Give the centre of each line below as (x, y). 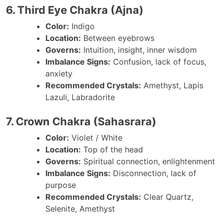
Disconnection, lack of (153, 173)
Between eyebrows (118, 38)
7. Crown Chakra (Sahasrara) (81, 121)
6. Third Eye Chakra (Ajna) (75, 10)
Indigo (82, 26)
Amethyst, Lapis (172, 85)
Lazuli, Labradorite (80, 97)
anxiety (59, 73)
